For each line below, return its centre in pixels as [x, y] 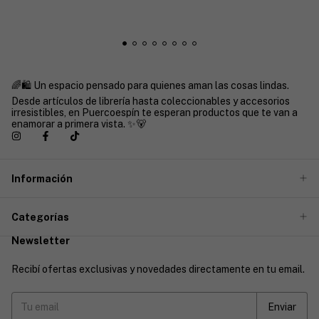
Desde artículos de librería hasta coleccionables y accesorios [151, 101]
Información [42, 178]
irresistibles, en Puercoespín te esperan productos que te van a [155, 112]
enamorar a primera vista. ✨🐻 [79, 124]
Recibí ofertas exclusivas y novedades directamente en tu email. [158, 270]
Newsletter [41, 241]
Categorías [40, 217]
